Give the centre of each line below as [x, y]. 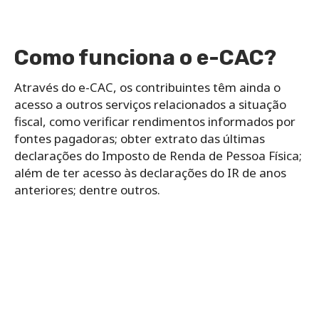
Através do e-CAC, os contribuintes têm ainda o [147, 87]
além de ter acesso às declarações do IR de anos [150, 172]
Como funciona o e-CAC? [145, 57]
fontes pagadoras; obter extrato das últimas [140, 138]
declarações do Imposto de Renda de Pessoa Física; [158, 155]
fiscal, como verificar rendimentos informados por [155, 121]
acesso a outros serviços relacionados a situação [150, 104]
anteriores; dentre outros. [89, 189]
